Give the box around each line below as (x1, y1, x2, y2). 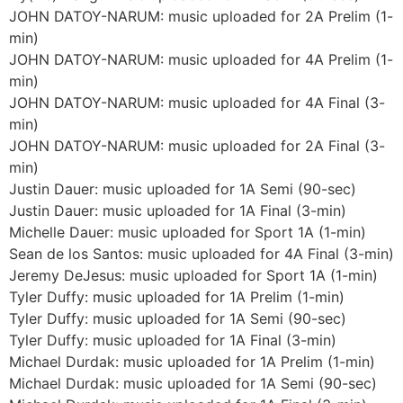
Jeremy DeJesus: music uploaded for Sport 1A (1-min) (9, 265, 378, 284)
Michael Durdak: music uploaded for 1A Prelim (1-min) (9, 352, 375, 371)
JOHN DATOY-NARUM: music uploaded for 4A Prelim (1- (9, 49, 393, 68)
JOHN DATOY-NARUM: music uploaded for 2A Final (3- (9, 136, 385, 155)
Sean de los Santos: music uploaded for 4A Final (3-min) (9, 244, 394, 263)
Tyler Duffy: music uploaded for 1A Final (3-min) (9, 330, 336, 349)
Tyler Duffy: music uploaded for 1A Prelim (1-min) (9, 287, 345, 306)
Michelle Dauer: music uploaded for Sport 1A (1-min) (9, 222, 366, 241)
